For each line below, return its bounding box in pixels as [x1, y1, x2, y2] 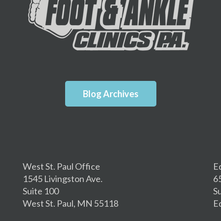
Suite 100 [23, 185, 59, 196]
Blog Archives [82, 88, 139, 99]
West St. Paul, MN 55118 [23, 197, 118, 209]
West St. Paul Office [23, 160, 100, 172]
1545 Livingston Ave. [23, 173, 103, 184]
